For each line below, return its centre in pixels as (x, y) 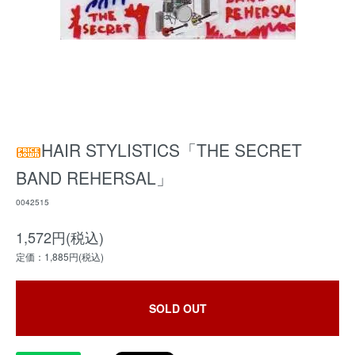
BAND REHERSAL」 (94, 177)
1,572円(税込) (60, 237)
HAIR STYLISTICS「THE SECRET (172, 150)
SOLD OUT (177, 308)
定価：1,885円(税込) (60, 256)
